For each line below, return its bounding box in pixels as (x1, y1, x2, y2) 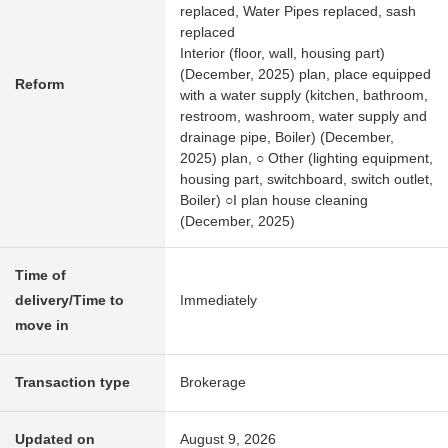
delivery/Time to (15, 292, 124, 309)
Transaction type (15, 374, 130, 391)
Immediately (180, 292, 257, 309)
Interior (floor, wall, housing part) (180, 45, 385, 62)
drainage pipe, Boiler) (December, (180, 129, 394, 146)
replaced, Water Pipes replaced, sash (180, 3, 416, 20)
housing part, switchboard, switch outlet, (180, 171, 433, 188)
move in (15, 317, 69, 334)
